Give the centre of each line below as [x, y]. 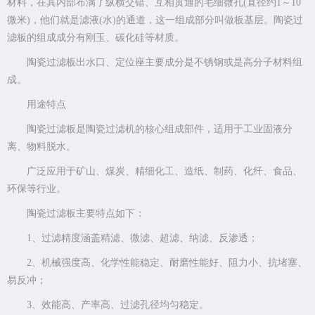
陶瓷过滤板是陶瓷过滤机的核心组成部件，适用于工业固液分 [160, 129]
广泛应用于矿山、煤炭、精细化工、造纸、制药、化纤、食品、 [165, 172]
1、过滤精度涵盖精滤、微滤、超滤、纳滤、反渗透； [142, 238]
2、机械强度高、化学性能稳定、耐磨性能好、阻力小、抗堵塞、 [167, 263]
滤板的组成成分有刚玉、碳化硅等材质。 [96, 38]
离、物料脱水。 [41, 147]
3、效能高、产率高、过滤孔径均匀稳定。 [118, 305]
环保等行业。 [37, 189]
